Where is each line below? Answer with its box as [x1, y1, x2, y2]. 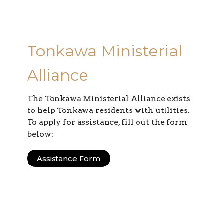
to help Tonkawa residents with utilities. [27, 105, 190, 115]
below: [27, 129, 53, 138]
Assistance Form [37, 153, 100, 163]
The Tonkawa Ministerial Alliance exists [27, 93, 190, 103]
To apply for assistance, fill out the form [27, 117, 187, 127]
